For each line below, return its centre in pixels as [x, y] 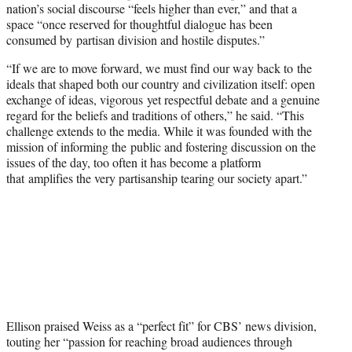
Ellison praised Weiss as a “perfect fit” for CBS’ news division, [161, 326]
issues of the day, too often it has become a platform [134, 162]
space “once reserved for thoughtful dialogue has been [139, 24]
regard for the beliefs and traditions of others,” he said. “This [155, 115]
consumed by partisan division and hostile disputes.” [136, 39]
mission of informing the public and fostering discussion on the [161, 146]
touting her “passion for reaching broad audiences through [149, 342]
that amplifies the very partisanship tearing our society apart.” [159, 178]
